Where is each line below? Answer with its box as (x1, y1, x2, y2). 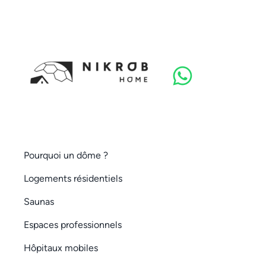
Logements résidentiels (24, 172, 122, 184)
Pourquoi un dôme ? (24, 149, 108, 161)
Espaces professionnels (24, 218, 122, 230)
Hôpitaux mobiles (24, 242, 98, 254)
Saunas (24, 195, 54, 207)
